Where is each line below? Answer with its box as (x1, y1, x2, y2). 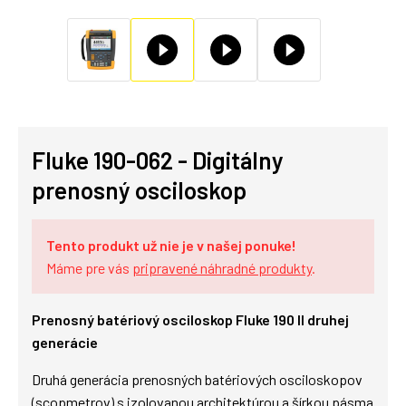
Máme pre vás (46, 259, 132, 276)
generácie (32, 333, 98, 351)
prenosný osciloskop (32, 176, 246, 204)
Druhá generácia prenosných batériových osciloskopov (32, 371, 362, 388)
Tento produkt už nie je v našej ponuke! (46, 237, 296, 254)
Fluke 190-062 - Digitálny (32, 146, 284, 174)
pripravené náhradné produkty (132, 259, 312, 276)
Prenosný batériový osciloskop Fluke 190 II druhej (32, 311, 349, 328)
